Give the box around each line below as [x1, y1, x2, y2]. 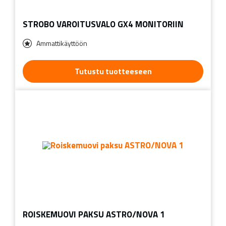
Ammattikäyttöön [36, 37, 87, 48]
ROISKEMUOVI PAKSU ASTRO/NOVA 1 [23, 207, 165, 221]
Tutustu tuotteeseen [74, 65, 152, 77]
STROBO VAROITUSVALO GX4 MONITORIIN [23, 17, 184, 31]
